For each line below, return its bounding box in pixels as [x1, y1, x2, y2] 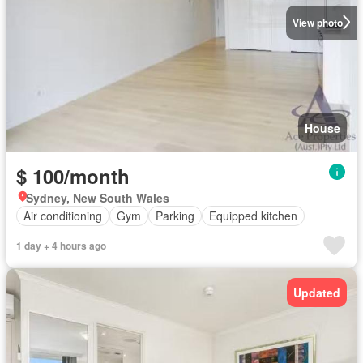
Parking [156, 207, 194, 224]
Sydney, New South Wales [26, 189, 169, 206]
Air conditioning [23, 207, 102, 224]
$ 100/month [16, 161, 130, 190]
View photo [292, 15, 343, 30]
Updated [293, 284, 340, 301]
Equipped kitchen [209, 207, 297, 224]
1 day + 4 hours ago [16, 237, 106, 253]
